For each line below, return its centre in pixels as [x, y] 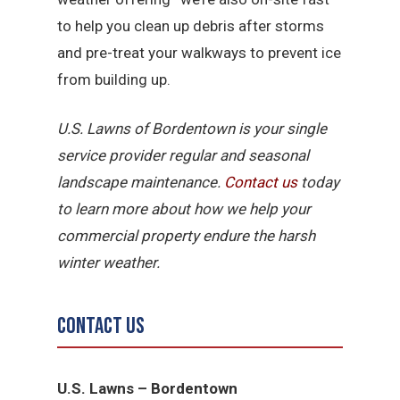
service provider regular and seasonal [183, 156]
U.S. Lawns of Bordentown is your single [192, 129]
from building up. [114, 79]
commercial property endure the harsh [187, 236]
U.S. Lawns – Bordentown [148, 388]
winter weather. [109, 263]
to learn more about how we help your [184, 209]
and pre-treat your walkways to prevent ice [200, 52]
